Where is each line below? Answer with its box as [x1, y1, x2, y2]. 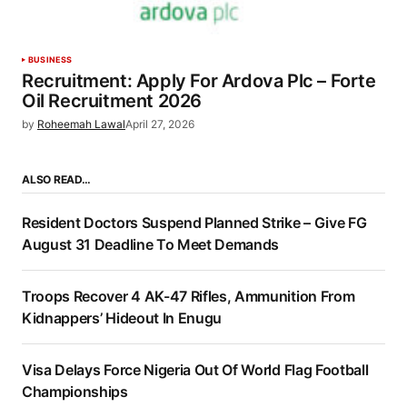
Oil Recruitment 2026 [22, 90, 203, 113]
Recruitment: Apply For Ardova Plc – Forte [22, 70, 376, 93]
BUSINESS [28, 55, 73, 65]
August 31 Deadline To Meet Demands [22, 235, 280, 254]
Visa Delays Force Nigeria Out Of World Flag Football [22, 361, 369, 380]
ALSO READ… [22, 173, 91, 187]
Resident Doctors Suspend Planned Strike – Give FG [22, 213, 367, 233]
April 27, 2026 [125, 117, 194, 132]
